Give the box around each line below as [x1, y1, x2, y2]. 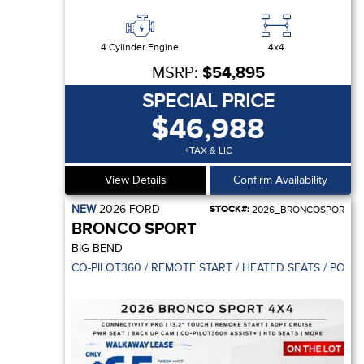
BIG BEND [71, 241, 123, 255]
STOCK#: [210, 203, 249, 215]
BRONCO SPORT [71, 219, 197, 239]
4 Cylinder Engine [101, 41, 179, 53]
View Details [105, 173, 167, 187]
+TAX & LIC [184, 145, 232, 156]
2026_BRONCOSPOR [249, 204, 344, 215]
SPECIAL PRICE [141, 89, 275, 113]
